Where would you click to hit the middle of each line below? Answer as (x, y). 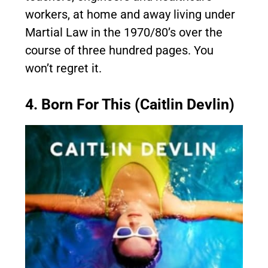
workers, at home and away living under (130, 14)
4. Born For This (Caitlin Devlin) (130, 104)
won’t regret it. (63, 68)
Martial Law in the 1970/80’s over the (124, 32)
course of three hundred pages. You (119, 50)
